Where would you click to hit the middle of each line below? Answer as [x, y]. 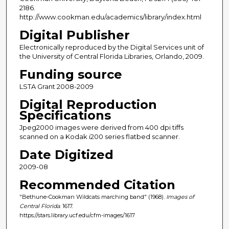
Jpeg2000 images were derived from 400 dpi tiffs [101, 128]
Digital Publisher [74, 35]
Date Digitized [66, 155]
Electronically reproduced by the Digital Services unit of [111, 47]
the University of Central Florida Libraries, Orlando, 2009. [111, 56]
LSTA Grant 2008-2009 [56, 87]
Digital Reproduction [88, 105]
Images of [180, 197]
